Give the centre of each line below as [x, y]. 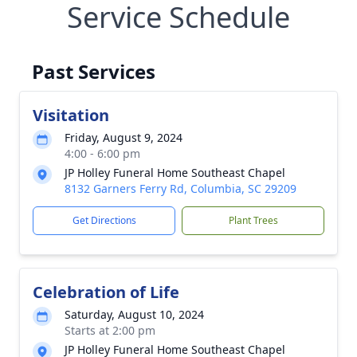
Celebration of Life [106, 292]
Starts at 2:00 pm [110, 330]
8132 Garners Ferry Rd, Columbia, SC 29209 [180, 188]
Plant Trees [253, 220]
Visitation [71, 115]
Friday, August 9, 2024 [124, 137]
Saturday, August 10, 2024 [134, 314]
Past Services [94, 71]
